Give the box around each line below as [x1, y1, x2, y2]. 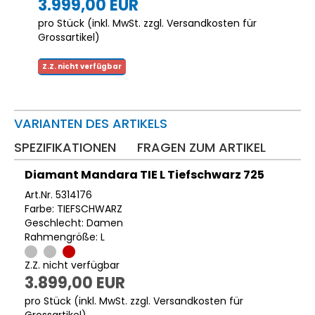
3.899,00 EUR [25, 271, 125, 294]
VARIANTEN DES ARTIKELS [14, 114, 167, 132]
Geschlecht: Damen [25, 215, 123, 230]
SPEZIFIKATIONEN [14, 138, 116, 156]
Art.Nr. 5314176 [25, 187, 92, 202]
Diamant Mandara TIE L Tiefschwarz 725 [25, 166, 264, 183]
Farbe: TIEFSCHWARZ [25, 201, 122, 216]
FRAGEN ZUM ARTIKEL [137, 138, 266, 156]
